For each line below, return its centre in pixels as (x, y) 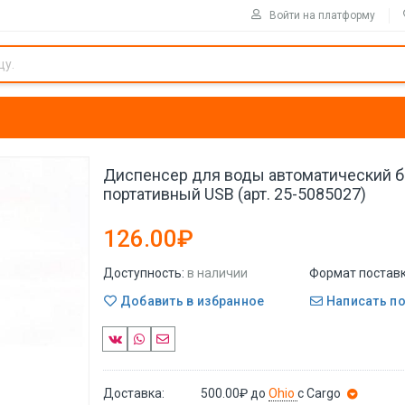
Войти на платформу (322, 15)
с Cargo (320, 393)
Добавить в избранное (191, 301)
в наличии (217, 273)
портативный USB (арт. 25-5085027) (235, 194)
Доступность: (144, 273)
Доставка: (134, 393)
